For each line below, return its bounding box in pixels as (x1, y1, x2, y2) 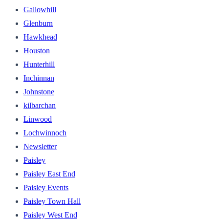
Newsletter (23, 142, 57, 151)
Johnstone (23, 87, 54, 96)
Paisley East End (23, 169, 75, 178)
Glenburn (23, 19, 53, 27)
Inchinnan (23, 73, 54, 82)
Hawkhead (23, 32, 57, 41)
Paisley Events (23, 183, 68, 192)
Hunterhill (23, 60, 55, 68)
